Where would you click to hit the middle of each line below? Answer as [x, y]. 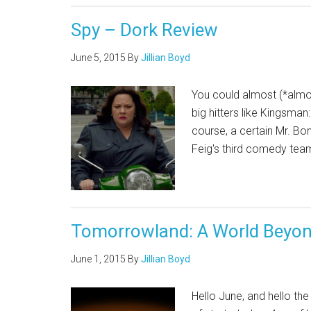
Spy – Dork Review [144, 30]
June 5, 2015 [98, 58]
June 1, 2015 [98, 259]
